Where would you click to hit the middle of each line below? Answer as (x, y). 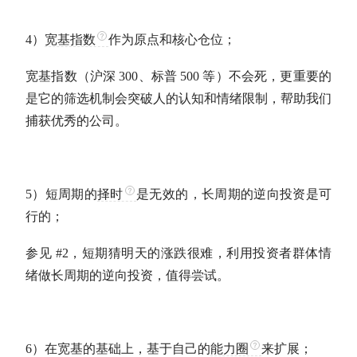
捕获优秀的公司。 (76, 121)
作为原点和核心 (153, 39)
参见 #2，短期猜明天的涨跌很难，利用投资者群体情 (178, 253)
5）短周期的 (62, 194)
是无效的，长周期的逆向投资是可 (234, 194)
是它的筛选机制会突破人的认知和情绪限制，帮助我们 (178, 98)
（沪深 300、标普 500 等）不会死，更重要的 (204, 76)
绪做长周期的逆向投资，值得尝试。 (127, 275)
